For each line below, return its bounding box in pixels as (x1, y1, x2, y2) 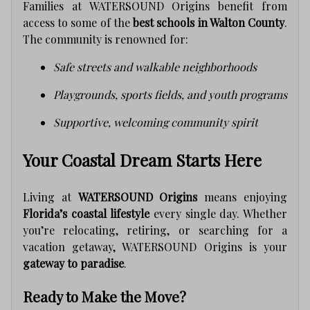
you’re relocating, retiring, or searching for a (23, 222, 287, 237)
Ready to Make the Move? (23, 286, 186, 307)
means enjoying (197, 189, 288, 204)
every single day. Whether (149, 206, 288, 221)
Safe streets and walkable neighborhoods (53, 59, 257, 74)
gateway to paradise (23, 255, 124, 271)
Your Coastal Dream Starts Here (23, 148, 262, 171)
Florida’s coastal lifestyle (23, 206, 150, 221)
